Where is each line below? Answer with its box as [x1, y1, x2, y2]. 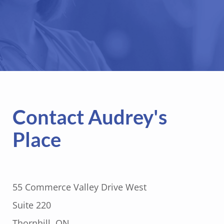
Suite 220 [12, 198, 51, 211]
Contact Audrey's [12, 104, 167, 129]
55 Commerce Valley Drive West [12, 180, 146, 193]
